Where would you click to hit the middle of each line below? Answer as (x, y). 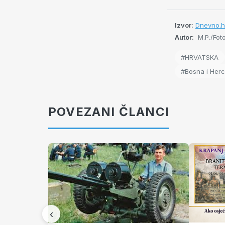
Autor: (184, 37)
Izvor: (184, 25)
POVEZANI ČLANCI (109, 112)
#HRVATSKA (200, 58)
